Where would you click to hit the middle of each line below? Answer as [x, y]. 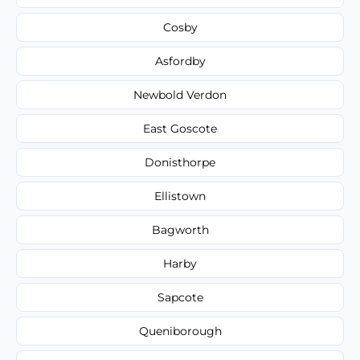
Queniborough [180, 331]
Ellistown [180, 196]
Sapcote [180, 297]
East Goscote [180, 128]
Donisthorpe [180, 162]
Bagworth [180, 229]
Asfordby [180, 61]
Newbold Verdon [180, 94]
